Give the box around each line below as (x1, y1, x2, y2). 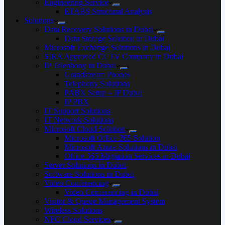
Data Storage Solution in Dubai (64, 34, 164, 43)
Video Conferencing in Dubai (64, 188, 158, 196)
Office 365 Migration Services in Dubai (64, 152, 190, 160)
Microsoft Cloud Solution (44, 125, 125, 133)
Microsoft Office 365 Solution (64, 134, 160, 142)
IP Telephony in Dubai (44, 61, 116, 70)
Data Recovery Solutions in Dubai (44, 25, 153, 34)
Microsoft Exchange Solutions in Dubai (44, 43, 170, 52)
